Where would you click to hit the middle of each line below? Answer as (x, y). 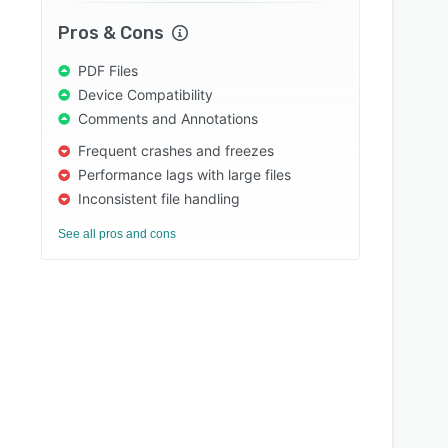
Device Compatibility (146, 94)
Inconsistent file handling (159, 198)
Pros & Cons (111, 33)
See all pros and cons (117, 234)
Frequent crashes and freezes (176, 150)
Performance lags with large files (185, 174)
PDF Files (108, 70)
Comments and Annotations (168, 118)
